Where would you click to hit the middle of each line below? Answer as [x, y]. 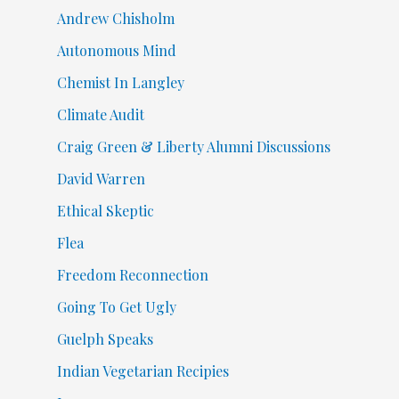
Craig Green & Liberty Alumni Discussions [193, 147]
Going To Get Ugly [116, 307]
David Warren [101, 179]
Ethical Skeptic [105, 211]
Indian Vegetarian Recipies [142, 371]
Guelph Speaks [105, 339]
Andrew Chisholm [115, 19]
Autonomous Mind [116, 51]
